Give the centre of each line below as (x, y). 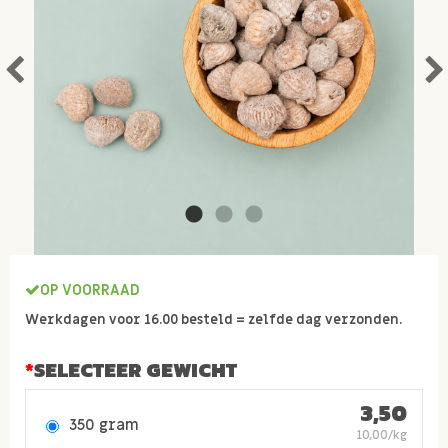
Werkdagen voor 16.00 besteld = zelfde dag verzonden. (213, 320)
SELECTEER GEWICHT (135, 370)
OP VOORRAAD (90, 290)
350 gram (104, 424)
